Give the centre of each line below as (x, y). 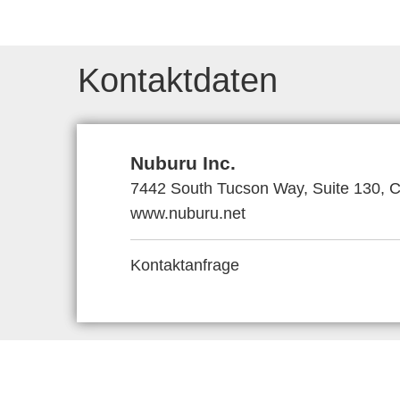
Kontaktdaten (178, 80)
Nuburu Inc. (183, 163)
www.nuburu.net (188, 213)
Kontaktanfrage (185, 265)
